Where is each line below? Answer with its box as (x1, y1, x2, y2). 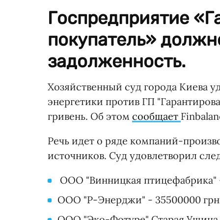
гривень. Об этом (48, 110, 132, 123)
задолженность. (48, 51, 186, 72)
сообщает (132, 110, 181, 123)
